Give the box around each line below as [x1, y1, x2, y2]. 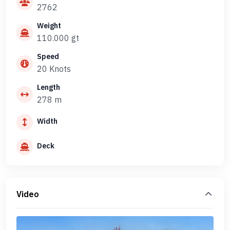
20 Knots [37, 64, 71, 74]
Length [37, 83, 60, 92]
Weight [37, 21, 61, 30]
